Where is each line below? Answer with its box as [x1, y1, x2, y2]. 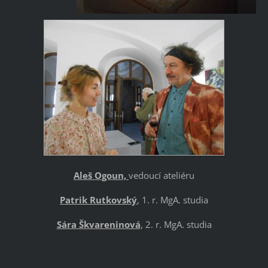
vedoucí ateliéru [129, 169, 194, 181]
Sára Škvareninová [56, 218, 141, 230]
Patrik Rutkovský [60, 193, 137, 206]
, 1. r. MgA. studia [137, 193, 208, 206]
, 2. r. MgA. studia [140, 218, 212, 230]
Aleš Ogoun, [74, 169, 129, 181]
